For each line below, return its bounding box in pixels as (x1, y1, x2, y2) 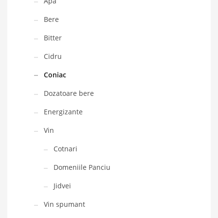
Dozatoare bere (44, 89, 94, 98)
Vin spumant (44, 200, 85, 209)
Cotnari (54, 144, 77, 154)
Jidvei (54, 181, 71, 191)
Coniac (44, 70, 66, 80)
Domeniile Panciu (54, 163, 110, 172)
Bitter (44, 33, 62, 43)
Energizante (44, 107, 83, 117)
